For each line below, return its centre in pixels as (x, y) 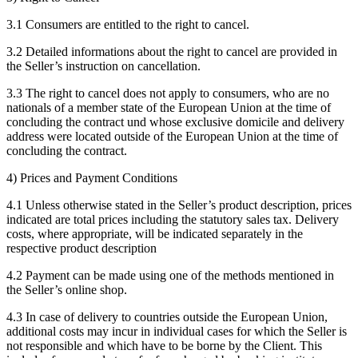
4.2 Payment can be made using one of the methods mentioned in (170, 275)
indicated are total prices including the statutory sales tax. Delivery (173, 219)
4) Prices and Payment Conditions (92, 177)
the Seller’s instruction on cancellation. (103, 66)
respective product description (82, 248)
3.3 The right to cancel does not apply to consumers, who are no (168, 93)
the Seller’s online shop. (67, 289)
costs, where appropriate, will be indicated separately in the (155, 233)
